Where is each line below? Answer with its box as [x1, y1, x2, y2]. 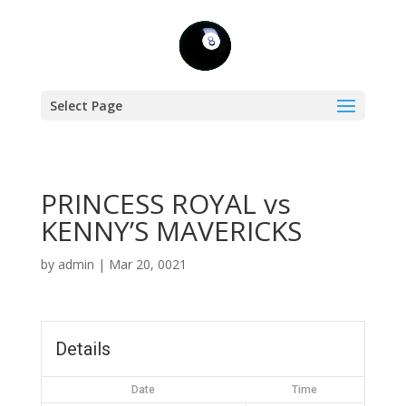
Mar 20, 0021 [108, 256, 187, 273]
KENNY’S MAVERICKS [40, 212, 302, 249]
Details [54, 338, 111, 360]
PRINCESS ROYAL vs [40, 185, 291, 222]
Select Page [49, 97, 122, 114]
